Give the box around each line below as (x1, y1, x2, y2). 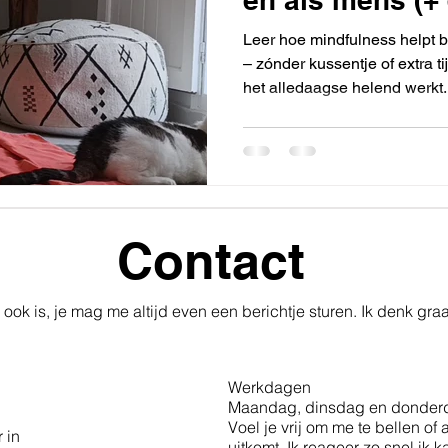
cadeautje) (243, 16, 383, 49)
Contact (117, 230, 305, 290)
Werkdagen (228, 376, 311, 397)
